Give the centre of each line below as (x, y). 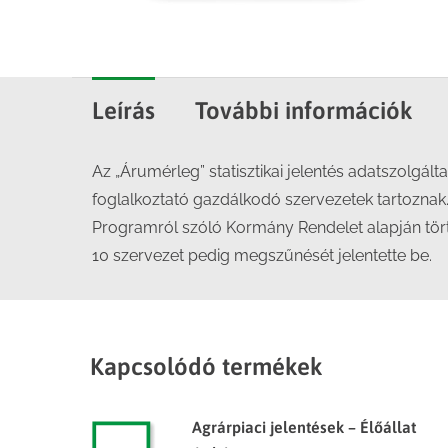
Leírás (123, 110)
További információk (304, 110)
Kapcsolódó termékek (206, 366)
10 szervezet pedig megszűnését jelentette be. (262, 255)
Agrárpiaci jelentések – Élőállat (304, 427)
